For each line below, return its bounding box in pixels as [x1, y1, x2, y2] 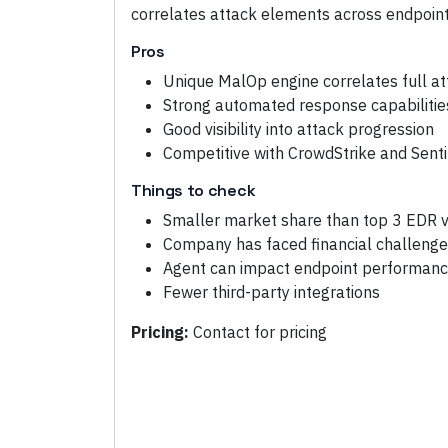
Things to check [131, 180, 256, 201]
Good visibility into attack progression [163, 119, 434, 139]
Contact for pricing [193, 322, 327, 342]
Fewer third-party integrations [163, 282, 380, 302]
